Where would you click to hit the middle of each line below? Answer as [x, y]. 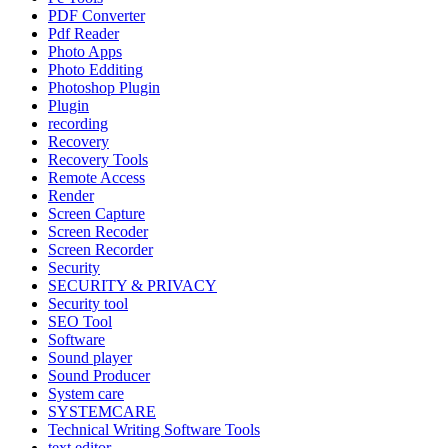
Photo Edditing [95, 70]
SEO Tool [80, 322]
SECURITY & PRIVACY [132, 286]
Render [71, 196]
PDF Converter [96, 16]
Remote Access [96, 178]
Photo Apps [85, 52]
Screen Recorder [100, 250]
